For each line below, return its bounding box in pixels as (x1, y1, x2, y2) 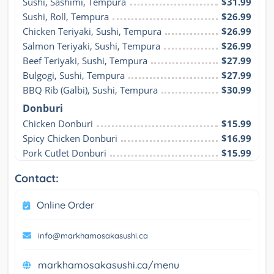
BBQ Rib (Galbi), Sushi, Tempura (23, 83, 158, 96)
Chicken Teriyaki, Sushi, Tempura (23, 24, 161, 37)
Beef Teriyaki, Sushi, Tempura (23, 54, 147, 67)
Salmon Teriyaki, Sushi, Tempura (23, 39, 160, 52)
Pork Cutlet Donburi (23, 146, 106, 159)
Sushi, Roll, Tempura (23, 10, 109, 23)
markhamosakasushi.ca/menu (38, 258, 179, 271)
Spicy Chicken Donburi (23, 131, 117, 144)
